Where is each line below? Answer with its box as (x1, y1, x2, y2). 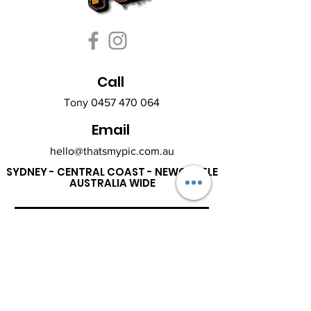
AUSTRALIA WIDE (69, 176, 155, 190)
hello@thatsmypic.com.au (49, 145, 174, 157)
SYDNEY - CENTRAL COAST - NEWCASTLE (6, 165, 218, 179)
